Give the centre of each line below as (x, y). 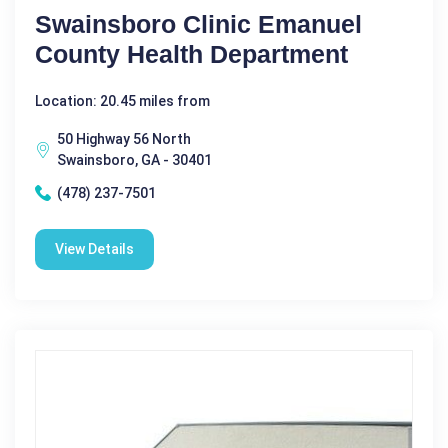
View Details (94, 248)
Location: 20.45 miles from (122, 100)
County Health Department (191, 53)
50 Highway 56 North (124, 138)
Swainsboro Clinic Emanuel (198, 23)
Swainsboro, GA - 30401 (134, 159)
